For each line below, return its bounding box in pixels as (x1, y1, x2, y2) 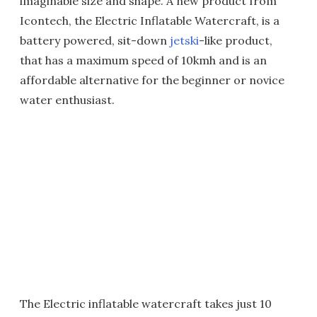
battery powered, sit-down (20, 33, 170, 47)
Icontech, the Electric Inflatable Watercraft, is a (20, 13, 279, 28)
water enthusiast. (20, 93, 115, 107)
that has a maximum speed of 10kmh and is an (20, 53, 267, 67)
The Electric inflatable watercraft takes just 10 (20, 296, 272, 311)
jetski (170, 33, 199, 47)
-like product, (199, 33, 272, 47)
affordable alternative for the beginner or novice (20, 73, 284, 87)
